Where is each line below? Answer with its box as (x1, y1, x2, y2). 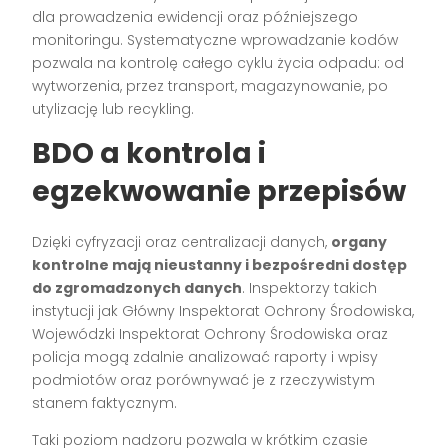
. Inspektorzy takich (242, 278, 378, 299)
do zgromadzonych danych (32, 278, 243, 299)
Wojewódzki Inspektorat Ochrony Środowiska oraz (32, 324, 389, 345)
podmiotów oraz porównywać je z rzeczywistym (32, 370, 376, 391)
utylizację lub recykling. (32, 99, 195, 120)
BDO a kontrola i (32, 134, 267, 174)
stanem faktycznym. (32, 393, 178, 414)
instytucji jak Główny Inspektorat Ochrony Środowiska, (32, 301, 415, 322)
